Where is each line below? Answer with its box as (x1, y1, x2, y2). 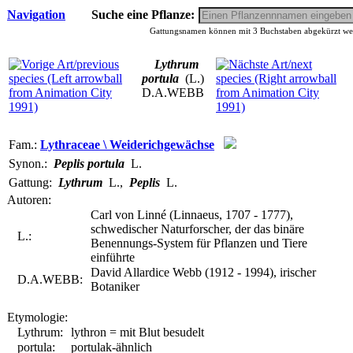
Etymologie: (7, 310, 68, 324)
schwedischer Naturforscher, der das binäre (91, 222, 304, 236)
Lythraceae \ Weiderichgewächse (40, 138, 214, 151)
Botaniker (91, 280, 139, 293)
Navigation (7, 8, 65, 21)
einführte (91, 251, 135, 264)
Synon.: (9, 157, 54, 170)
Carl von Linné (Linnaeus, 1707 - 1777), (91, 208, 293, 221)
